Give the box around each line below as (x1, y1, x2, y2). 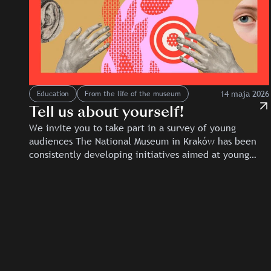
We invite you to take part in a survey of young (29, 121, 236, 135)
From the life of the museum (85, 88, 181, 100)
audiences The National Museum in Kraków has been (29, 134, 256, 148)
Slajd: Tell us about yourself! (26, 229, 153, 243)
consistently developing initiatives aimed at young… (29, 148, 256, 162)
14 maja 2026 (220, 88, 270, 99)
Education (37, 88, 69, 100)
